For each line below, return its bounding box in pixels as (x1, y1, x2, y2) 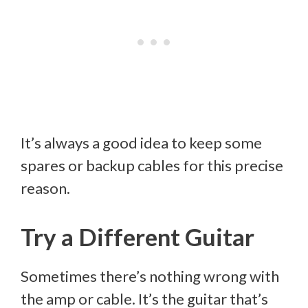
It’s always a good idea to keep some (21, 133, 262, 153)
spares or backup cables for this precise (21, 156, 283, 175)
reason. (21, 179, 70, 198)
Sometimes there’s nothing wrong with (21, 267, 279, 286)
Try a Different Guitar (21, 222, 254, 252)
